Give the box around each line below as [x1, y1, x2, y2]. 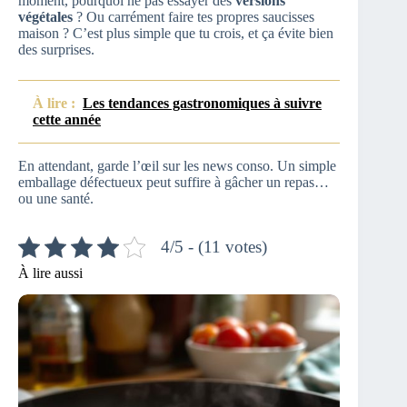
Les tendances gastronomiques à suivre [83, 94, 322, 111]
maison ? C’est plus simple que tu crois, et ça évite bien [18, 25, 333, 41]
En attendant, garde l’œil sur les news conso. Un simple [18, 157, 336, 174]
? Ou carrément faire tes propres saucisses [73, 8, 314, 25]
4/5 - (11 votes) [161, 236, 267, 256]
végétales [18, 8, 73, 25]
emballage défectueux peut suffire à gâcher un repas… [18, 174, 329, 190]
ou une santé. [18, 190, 94, 206]
